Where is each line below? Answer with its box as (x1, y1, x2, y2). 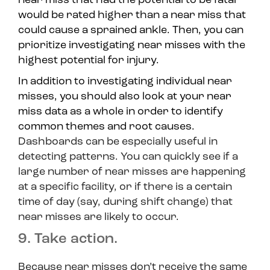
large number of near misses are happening (18, 166, 246, 178)
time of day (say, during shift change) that (18, 196, 233, 209)
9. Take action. (18, 232, 118, 247)
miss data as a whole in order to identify (18, 106, 223, 118)
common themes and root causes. (18, 121, 195, 133)
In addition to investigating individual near (18, 76, 232, 88)
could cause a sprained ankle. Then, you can (18, 25, 243, 37)
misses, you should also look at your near (18, 91, 231, 103)
